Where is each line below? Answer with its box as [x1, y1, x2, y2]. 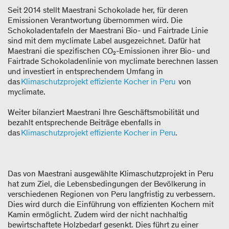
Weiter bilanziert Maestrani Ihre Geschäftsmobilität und [8, 107, 199, 117]
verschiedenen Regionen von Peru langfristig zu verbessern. [8, 189, 215, 199]
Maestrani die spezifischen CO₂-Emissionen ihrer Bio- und [8, 45, 210, 56]
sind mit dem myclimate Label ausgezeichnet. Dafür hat [8, 35, 200, 45]
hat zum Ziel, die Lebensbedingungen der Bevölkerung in [8, 178, 206, 189]
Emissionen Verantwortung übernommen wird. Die [8, 15, 182, 25]
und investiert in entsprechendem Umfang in [8, 66, 163, 76]
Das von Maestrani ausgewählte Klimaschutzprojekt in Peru [8, 168, 213, 178]
